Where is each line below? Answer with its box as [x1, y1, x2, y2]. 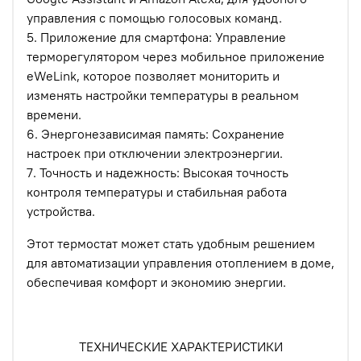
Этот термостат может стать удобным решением [27, 235, 315, 252]
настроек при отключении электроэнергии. [27, 145, 283, 162]
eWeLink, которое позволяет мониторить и [27, 68, 280, 85]
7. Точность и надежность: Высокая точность [27, 164, 288, 181]
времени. [27, 106, 81, 123]
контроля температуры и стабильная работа [27, 184, 287, 201]
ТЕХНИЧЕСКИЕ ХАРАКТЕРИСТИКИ [78, 338, 283, 355]
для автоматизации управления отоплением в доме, [27, 255, 334, 272]
